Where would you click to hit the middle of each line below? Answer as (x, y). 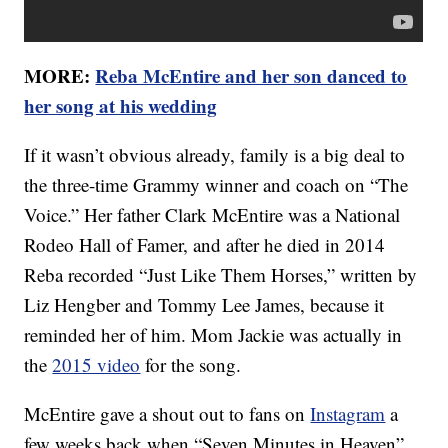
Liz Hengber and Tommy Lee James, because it (204, 305)
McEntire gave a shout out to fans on (167, 414)
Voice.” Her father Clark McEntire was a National (212, 215)
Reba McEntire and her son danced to (251, 76)
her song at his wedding (121, 106)
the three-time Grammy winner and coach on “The (216, 185)
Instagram (348, 414)
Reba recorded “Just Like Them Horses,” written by (221, 275)
